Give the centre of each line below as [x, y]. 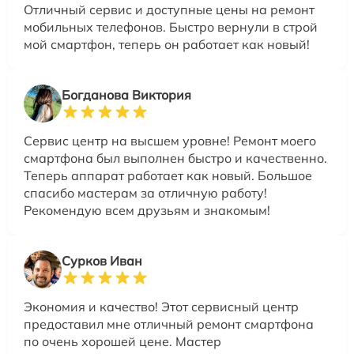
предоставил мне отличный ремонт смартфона [169, 324]
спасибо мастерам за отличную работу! [145, 192]
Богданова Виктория [126, 94]
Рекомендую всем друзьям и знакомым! [147, 210]
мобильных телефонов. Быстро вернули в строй [171, 26]
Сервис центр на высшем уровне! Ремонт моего [170, 140]
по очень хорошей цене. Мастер [122, 341]
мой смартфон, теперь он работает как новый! [167, 44]
